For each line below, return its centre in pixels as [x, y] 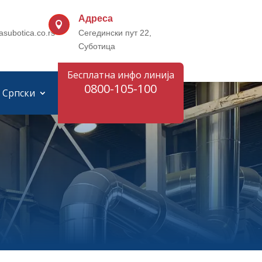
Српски [19, 93]
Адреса [96, 18]
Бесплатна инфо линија [120, 75]
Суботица [97, 46]
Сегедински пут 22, [115, 33]
